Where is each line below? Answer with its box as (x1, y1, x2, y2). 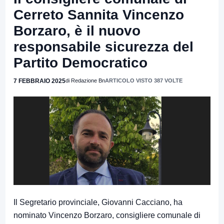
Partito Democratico (13, 54, 147, 70)
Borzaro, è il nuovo (13, 22, 140, 38)
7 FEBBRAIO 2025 (13, 77, 65, 84)
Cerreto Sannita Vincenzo (13, 6, 184, 22)
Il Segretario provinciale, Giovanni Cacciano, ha (13, 197, 182, 206)
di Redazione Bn (65, 77, 105, 83)
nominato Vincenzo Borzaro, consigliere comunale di (13, 210, 200, 219)
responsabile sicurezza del (13, 38, 193, 54)
